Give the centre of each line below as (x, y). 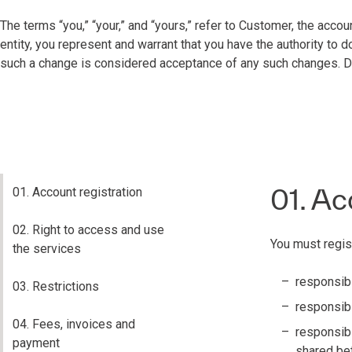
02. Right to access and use (88, 230)
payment (36, 343)
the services (47, 249)
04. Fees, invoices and (74, 324)
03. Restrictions (56, 286)
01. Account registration (77, 192)
